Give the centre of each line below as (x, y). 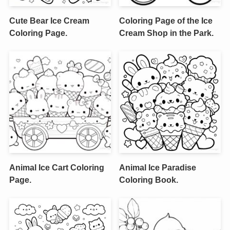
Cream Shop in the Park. (167, 33)
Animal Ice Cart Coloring (56, 168)
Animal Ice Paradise (158, 168)
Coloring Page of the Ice (166, 20)
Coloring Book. (149, 180)
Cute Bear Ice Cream (49, 20)
